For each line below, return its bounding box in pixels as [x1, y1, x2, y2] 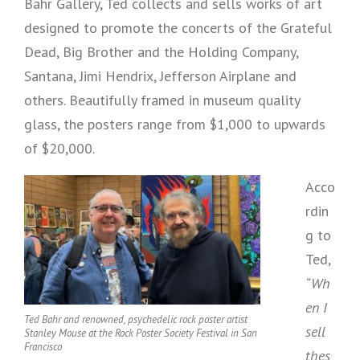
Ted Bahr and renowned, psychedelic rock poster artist [24, 312, 247, 326]
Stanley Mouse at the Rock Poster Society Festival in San [24, 325, 257, 340]
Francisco [24, 339, 62, 354]
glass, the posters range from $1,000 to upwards [24, 115, 325, 133]
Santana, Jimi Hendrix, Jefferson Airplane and [24, 67, 297, 85]
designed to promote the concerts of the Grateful [24, 18, 332, 37]
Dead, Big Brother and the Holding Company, [24, 43, 298, 61]
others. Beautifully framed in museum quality [24, 91, 300, 109]
